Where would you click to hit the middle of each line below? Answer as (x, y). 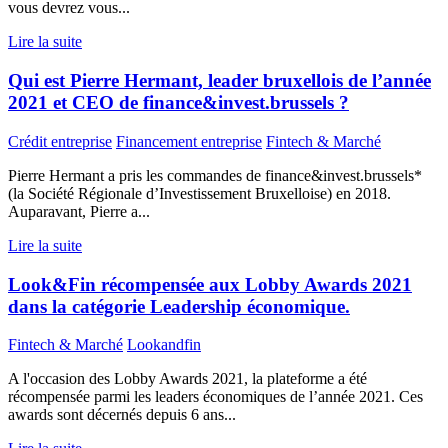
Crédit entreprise (60, 141)
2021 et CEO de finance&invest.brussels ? (178, 103)
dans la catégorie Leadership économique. (179, 306)
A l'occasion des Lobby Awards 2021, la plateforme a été (187, 379)
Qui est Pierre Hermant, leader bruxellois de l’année (219, 81)
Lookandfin (164, 345)
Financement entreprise (189, 141)
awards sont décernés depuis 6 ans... (122, 415)
